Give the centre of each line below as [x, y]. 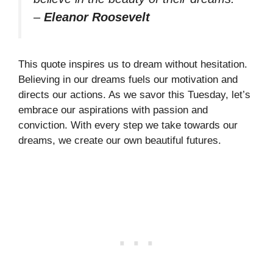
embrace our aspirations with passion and [113, 110]
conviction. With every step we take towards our [128, 126]
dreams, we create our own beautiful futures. [120, 141]
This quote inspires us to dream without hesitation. [133, 65]
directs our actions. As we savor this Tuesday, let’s [134, 95]
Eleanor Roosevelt [97, 17]
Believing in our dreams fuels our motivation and [128, 80]
